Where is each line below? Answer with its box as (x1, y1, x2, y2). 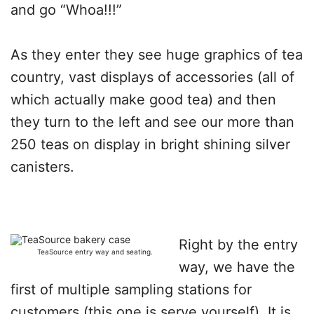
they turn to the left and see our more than (11, 114, 294, 130)
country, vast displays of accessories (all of (11, 69, 294, 86)
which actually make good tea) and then (11, 91, 276, 108)
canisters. (11, 158, 74, 175)
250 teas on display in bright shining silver (11, 136, 290, 153)
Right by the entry (179, 236, 298, 253)
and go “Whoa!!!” (11, 1, 122, 18)
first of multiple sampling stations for (11, 281, 252, 298)
